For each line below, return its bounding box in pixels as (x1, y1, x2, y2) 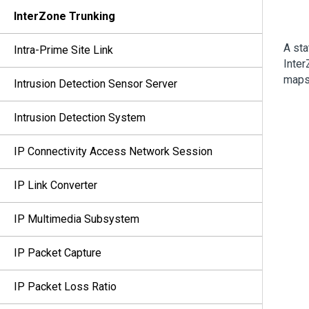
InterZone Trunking (14, 10, 115, 23)
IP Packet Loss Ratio (14, 280, 117, 293)
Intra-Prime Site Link (14, 43, 113, 57)
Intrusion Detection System (14, 111, 146, 124)
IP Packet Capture (14, 246, 101, 259)
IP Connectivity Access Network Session (14, 145, 212, 158)
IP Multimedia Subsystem (14, 212, 139, 226)
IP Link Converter (14, 179, 97, 192)
